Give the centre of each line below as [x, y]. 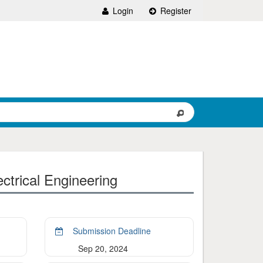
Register [175, 11]
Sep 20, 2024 [103, 248]
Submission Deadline [110, 231]
